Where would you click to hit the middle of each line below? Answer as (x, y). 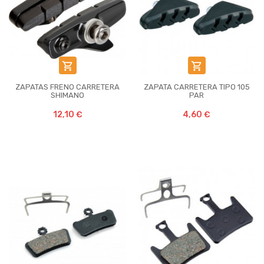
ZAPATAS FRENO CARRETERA (67, 87)
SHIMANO (67, 95)
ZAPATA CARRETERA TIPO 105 (197, 87)
